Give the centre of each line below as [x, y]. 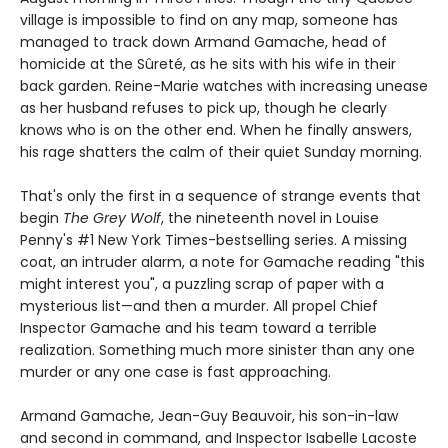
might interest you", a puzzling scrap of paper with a [202, 284]
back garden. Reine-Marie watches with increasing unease [224, 86]
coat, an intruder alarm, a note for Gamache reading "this [222, 262]
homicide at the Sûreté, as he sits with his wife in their [208, 64]
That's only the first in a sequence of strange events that [220, 196]
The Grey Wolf [112, 218]
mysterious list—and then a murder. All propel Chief [199, 306]
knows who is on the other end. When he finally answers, [216, 130]
